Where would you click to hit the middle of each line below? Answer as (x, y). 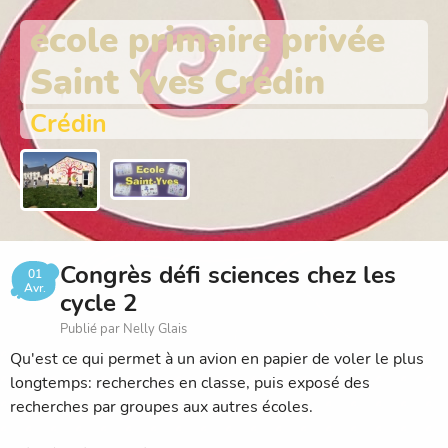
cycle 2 (98, 302)
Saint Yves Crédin (177, 82)
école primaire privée (207, 40)
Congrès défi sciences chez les (228, 274)
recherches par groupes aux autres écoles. (161, 406)
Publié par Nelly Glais (123, 328)
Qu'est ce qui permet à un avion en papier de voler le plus (217, 358)
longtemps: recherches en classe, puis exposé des (190, 382)
